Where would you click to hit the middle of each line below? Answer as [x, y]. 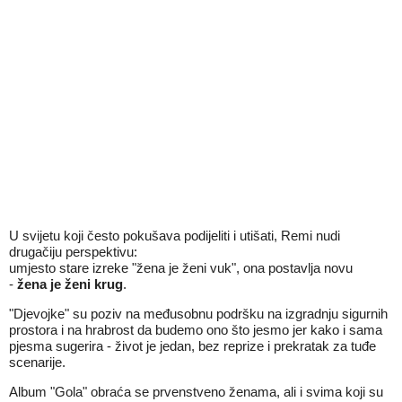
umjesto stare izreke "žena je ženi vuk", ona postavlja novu [181, 268]
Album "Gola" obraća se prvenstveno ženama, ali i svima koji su [196, 392]
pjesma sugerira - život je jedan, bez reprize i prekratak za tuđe [192, 346]
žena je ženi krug [70, 284]
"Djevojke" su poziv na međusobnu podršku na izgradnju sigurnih [198, 314]
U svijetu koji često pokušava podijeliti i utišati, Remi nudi [175, 236]
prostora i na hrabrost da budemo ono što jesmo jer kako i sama [196, 330]
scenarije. [37, 362]
